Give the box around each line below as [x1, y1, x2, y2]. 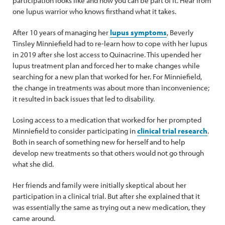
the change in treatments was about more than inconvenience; [13, 83, 209, 92]
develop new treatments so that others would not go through [13, 148, 204, 158]
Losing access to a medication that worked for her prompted [13, 115, 201, 125]
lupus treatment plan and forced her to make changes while [13, 61, 200, 70]
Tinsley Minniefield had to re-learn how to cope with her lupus [13, 39, 207, 48]
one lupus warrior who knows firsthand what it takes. [13, 7, 176, 16]
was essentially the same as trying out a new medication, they [13, 202, 205, 212]
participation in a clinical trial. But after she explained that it [13, 191, 200, 201]
